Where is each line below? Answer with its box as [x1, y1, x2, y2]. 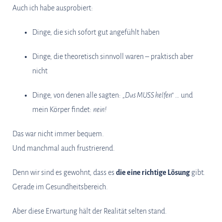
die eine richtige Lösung [116, 168, 190, 176]
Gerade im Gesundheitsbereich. [12, 183, 108, 191]
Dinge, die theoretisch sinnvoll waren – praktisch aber [32, 53, 193, 60]
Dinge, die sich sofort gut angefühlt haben [32, 28, 160, 36]
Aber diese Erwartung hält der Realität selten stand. [12, 207, 167, 215]
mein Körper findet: [32, 106, 93, 113]
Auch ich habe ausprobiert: [12, 4, 93, 12]
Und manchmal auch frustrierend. [12, 144, 115, 152]
